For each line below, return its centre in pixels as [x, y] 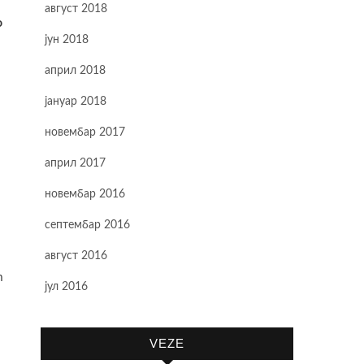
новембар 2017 [85, 132]
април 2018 [75, 71]
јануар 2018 [76, 102]
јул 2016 [66, 287]
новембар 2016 [85, 194]
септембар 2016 [87, 225]
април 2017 [75, 163]
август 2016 [76, 256]
